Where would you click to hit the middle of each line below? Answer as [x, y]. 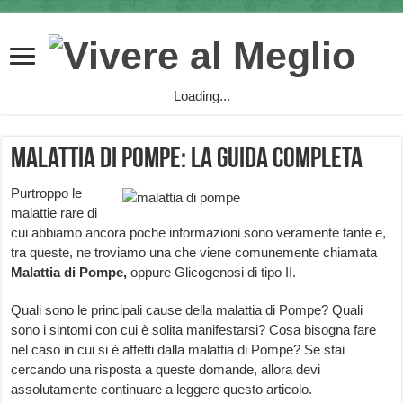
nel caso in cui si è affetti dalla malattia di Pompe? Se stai [178, 350]
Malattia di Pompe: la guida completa [187, 161]
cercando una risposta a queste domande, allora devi [166, 370]
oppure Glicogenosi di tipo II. [212, 273]
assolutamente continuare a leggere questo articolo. [162, 390]
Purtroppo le [47, 193]
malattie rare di [54, 213]
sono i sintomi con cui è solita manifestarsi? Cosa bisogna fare [194, 330]
